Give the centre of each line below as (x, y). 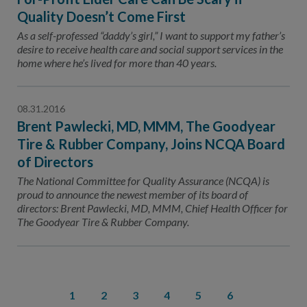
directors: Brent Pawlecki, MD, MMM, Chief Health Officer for (152, 208)
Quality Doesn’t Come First (101, 16)
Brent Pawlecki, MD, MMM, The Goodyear (146, 126)
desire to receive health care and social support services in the (150, 49)
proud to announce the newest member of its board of (133, 194)
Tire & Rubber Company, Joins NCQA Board (151, 144)
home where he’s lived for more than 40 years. (117, 63)
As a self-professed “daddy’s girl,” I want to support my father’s (151, 35)
